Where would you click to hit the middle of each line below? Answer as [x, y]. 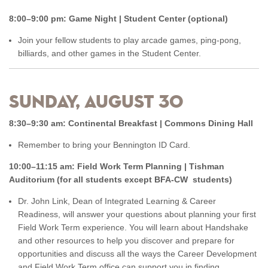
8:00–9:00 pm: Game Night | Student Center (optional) [118, 19]
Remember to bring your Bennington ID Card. [104, 145]
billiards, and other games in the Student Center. [109, 53]
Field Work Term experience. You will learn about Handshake [133, 227]
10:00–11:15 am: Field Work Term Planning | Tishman [117, 166]
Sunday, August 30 [96, 103]
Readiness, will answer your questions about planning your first [137, 214]
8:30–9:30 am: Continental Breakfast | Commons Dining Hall [132, 123]
